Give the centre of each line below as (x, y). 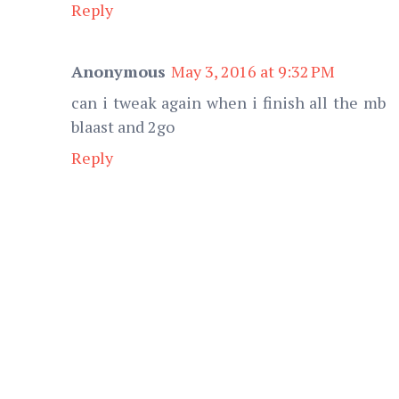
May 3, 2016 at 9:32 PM (253, 71)
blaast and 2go (123, 126)
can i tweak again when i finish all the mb (228, 102)
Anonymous (118, 71)
